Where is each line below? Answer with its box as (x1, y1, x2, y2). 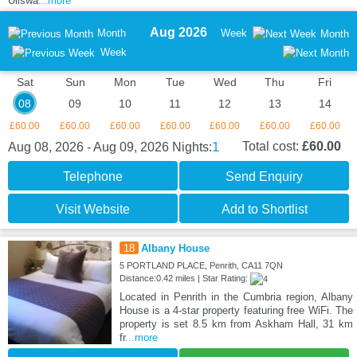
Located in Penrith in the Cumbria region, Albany (119, 290, 353, 303)
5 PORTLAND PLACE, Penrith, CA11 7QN (119, 260, 283, 270)
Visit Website (56, 202, 130, 216)
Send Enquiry (226, 169, 303, 183)
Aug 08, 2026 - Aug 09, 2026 (8, 139, 172, 154)
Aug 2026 (149, 25, 207, 39)
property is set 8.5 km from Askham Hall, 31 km (119, 317, 353, 330)
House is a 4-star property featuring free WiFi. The (119, 304, 353, 316)
